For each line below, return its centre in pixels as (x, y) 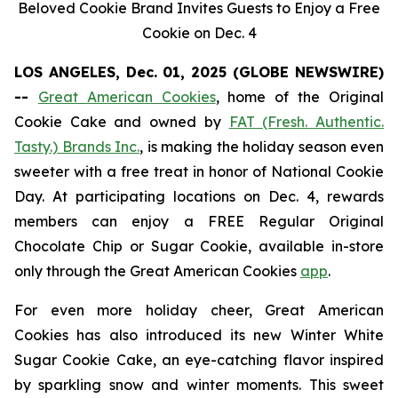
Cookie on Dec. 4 (199, 33)
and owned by (167, 122)
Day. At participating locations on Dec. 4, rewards (199, 196)
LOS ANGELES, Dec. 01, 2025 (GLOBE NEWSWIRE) (199, 72)
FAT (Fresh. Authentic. (306, 122)
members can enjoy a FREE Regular (171, 221)
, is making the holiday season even (262, 147)
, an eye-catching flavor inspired (268, 360)
